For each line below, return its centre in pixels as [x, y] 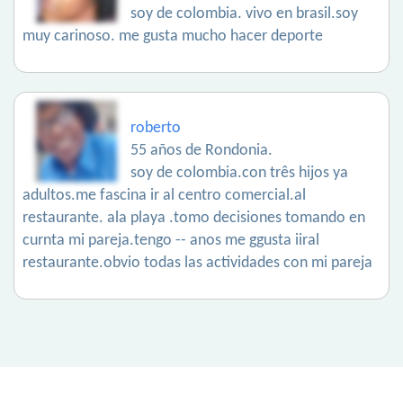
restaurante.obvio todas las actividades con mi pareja [197, 264]
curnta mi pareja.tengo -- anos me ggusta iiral [171, 241]
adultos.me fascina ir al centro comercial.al [164, 196]
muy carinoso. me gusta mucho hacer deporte [173, 37]
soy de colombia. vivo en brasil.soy [244, 14]
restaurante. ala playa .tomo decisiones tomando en [194, 219]
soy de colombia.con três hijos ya [239, 174]
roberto [156, 129]
